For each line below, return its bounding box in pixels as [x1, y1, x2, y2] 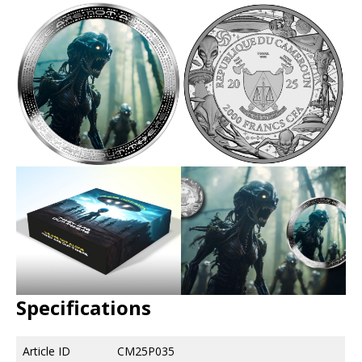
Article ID [23, 343, 70, 359]
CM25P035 [117, 343, 175, 359]
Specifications [16, 293, 151, 321]
